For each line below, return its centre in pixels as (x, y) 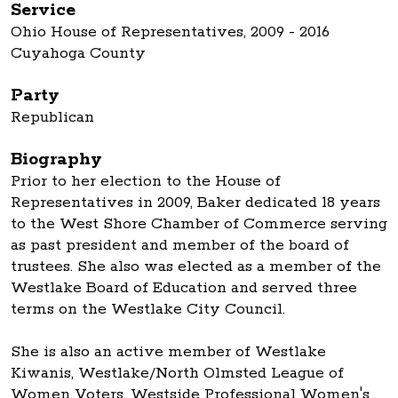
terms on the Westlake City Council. (148, 310)
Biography (56, 160)
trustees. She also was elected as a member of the (196, 267)
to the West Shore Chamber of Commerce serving (199, 224)
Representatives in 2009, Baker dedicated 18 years (195, 203)
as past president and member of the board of (180, 246)
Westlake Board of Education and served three (184, 288)
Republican (52, 118)
